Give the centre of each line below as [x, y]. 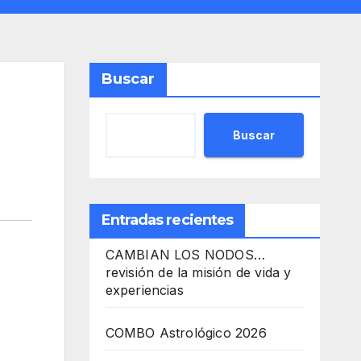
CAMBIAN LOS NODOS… [185, 255]
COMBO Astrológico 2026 [186, 333]
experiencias [144, 290]
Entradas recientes [167, 220]
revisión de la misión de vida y [198, 272]
